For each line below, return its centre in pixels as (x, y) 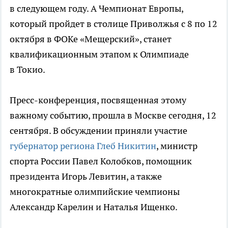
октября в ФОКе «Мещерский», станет (91, 39)
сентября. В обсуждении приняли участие (98, 131)
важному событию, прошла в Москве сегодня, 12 (113, 116)
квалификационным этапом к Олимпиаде (99, 54)
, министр (177, 146)
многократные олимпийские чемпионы (95, 192)
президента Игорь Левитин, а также (86, 177)
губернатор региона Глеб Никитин (83, 146)
